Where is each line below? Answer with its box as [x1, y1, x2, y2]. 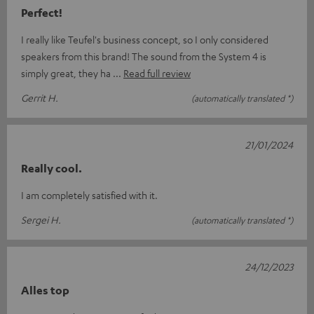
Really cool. [21, 161, 82, 176]
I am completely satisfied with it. [21, 189, 158, 202]
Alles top [21, 283, 69, 298]
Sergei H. [21, 213, 61, 226]
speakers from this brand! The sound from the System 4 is [21, 50, 266, 63]
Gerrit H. [21, 91, 58, 104]
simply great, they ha [21, 67, 113, 80]
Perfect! [21, 6, 62, 20]
